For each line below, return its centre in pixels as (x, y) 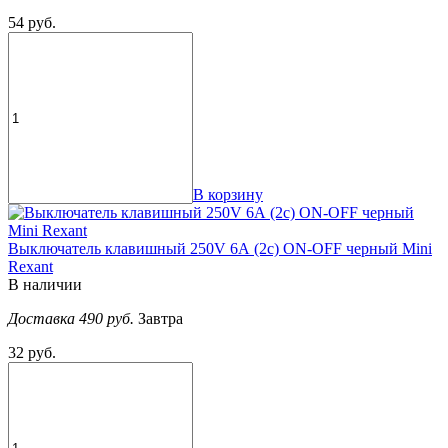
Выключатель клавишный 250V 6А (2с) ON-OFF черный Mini (220, 249)
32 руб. (32, 353)
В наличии (45, 285)
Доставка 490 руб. (73, 319)
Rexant (30, 267)
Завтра (160, 319)
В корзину (228, 195)
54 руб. (32, 23)
